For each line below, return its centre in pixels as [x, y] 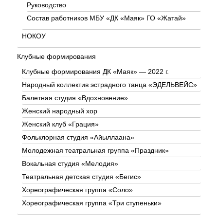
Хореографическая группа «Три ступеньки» [92, 203]
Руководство [46, 5]
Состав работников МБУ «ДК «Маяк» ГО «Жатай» [106, 18]
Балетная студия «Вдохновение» [75, 98]
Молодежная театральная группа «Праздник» [95, 151]
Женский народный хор [60, 111]
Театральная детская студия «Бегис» [82, 177]
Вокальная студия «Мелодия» [70, 164]
